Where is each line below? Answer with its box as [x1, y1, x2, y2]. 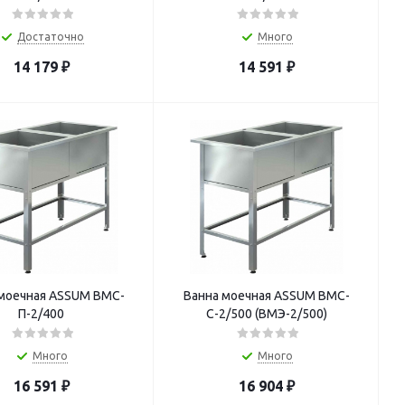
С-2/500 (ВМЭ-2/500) [205, 306, 327, 321]
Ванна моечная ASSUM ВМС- [183, 288, 350, 303]
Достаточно [16, 31, 84, 42]
